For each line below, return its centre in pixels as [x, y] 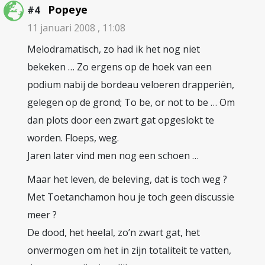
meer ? [42, 215]
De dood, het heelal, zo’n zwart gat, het [114, 232]
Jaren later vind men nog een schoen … [113, 156]
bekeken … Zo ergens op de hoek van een [119, 67]
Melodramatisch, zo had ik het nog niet [114, 49]
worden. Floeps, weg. [73, 138]
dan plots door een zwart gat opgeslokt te [121, 120]
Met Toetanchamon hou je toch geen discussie [131, 197]
